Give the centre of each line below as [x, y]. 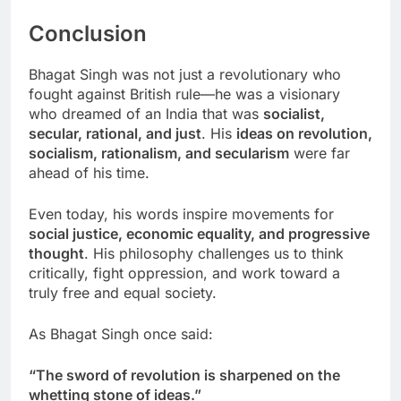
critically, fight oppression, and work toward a [184, 273]
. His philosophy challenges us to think [214, 254]
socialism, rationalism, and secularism [159, 154]
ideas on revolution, [304, 134]
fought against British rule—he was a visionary [184, 94]
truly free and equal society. [123, 293]
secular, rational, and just [115, 134]
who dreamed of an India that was [146, 114]
